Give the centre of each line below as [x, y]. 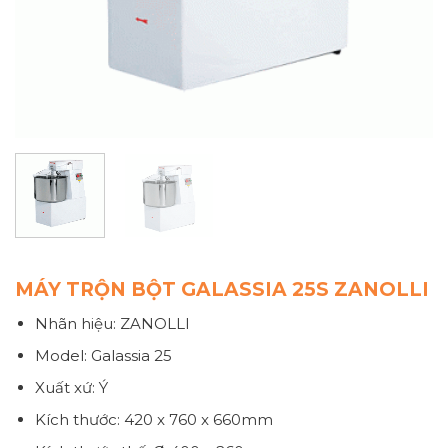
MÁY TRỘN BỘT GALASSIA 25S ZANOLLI [222, 289]
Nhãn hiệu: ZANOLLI [112, 324]
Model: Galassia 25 [103, 356]
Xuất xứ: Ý [71, 388]
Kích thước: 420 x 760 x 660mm [153, 420]
